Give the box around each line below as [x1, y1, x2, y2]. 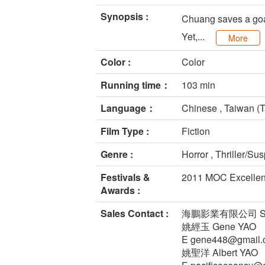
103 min [182, 78, 215, 92]
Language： [101, 101, 156, 115]
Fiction [182, 124, 210, 138]
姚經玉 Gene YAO [182, 219, 256, 234]
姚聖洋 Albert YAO [182, 245, 258, 260]
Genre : [101, 147, 133, 161]
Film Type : [101, 124, 149, 138]
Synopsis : [101, 9, 148, 24]
